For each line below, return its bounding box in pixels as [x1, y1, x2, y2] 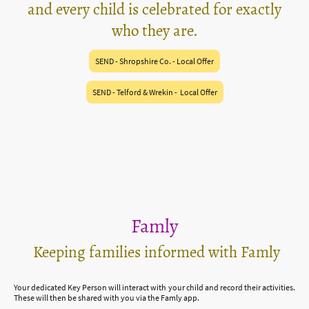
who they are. [111, 19, 198, 41]
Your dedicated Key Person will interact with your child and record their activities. [14, 281, 295, 292]
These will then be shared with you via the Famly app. [14, 292, 199, 303]
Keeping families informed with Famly [32, 241, 280, 263]
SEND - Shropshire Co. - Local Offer [95, 55, 214, 66]
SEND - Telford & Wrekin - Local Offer [92, 86, 217, 97]
